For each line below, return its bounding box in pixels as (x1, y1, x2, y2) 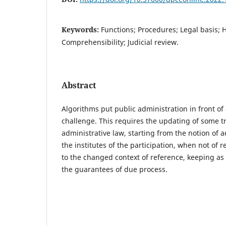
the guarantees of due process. (62, 164, 167, 174)
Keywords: (62, 24, 101, 34)
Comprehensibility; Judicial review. (62, 37, 179, 47)
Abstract (62, 79, 96, 91)
